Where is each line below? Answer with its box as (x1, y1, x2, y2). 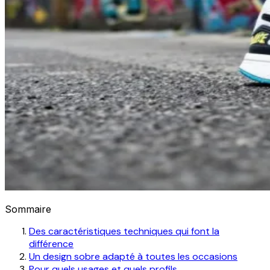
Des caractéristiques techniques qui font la (29, 224, 219, 237)
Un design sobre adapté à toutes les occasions (29, 250, 237, 263)
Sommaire (5, 202, 51, 215)
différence (29, 237, 74, 250)
